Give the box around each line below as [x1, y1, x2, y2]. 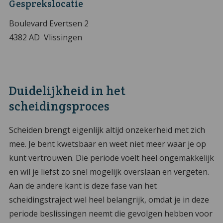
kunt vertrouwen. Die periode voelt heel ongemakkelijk [8, 152, 214, 164]
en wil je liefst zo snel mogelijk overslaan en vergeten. [8, 166, 209, 178]
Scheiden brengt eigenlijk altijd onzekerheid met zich [8, 124, 205, 136]
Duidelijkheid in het [8, 83, 125, 99]
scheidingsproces [8, 98, 110, 114]
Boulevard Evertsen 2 [8, 17, 89, 29]
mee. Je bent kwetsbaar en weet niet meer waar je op [8, 138, 206, 150]
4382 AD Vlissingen [8, 31, 82, 43]
